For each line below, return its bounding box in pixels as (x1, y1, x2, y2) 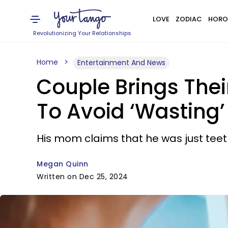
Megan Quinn (37, 159, 89, 169)
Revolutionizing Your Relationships (33, 29, 132, 37)
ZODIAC (175, 14, 202, 24)
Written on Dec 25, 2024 (37, 172, 128, 182)
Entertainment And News (77, 58, 165, 68)
